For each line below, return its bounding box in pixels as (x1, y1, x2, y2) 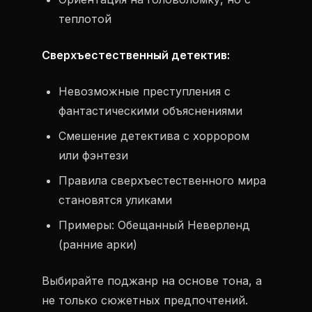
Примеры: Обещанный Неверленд (58, 218, 250, 232)
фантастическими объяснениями (58, 104, 242, 118)
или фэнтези (58, 148, 128, 162)
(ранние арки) (58, 237, 137, 251)
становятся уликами (58, 193, 172, 207)
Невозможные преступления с (58, 84, 231, 98)
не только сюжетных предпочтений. (42, 293, 248, 307)
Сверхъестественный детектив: (42, 48, 230, 62)
